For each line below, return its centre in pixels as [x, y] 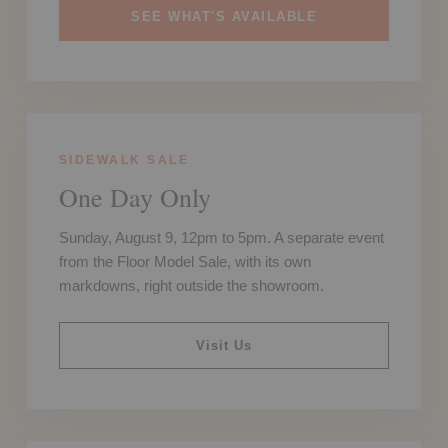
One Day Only [134, 196]
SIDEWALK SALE [124, 159]
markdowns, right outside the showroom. [191, 285]
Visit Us [224, 345]
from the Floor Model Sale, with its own [184, 261]
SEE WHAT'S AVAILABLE [224, 16]
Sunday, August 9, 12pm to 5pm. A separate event [221, 237]
